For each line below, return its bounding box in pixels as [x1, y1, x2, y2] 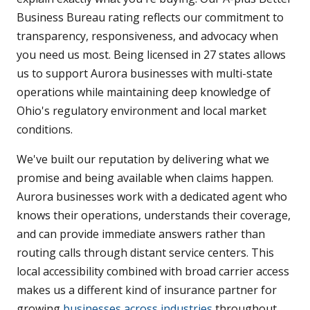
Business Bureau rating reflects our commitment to [17, 9, 284, 25]
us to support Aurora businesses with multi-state [17, 65, 273, 81]
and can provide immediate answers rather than [17, 226, 265, 241]
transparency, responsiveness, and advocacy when [17, 28, 278, 44]
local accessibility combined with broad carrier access [17, 263, 289, 279]
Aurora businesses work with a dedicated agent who [17, 188, 287, 204]
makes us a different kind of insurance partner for [17, 282, 277, 298]
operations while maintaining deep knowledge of [17, 84, 271, 100]
